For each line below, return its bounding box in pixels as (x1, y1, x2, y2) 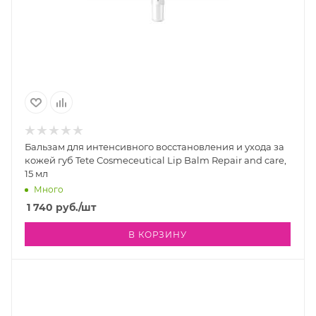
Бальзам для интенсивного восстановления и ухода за (25, 141, 284, 153)
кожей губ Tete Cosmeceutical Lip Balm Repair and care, (25, 154, 286, 166)
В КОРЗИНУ (128, 229, 187, 241)
